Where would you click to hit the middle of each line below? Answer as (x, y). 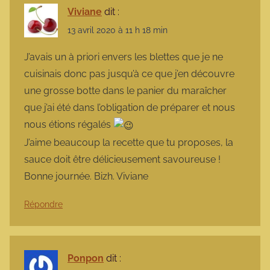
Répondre (43, 204)
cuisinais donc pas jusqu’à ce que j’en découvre (129, 74)
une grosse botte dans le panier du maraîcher (125, 91)
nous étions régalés (69, 125)
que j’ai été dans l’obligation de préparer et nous (130, 108)
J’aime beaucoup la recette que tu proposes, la (129, 142)
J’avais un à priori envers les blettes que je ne (124, 57)
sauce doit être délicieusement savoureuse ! (122, 159)
